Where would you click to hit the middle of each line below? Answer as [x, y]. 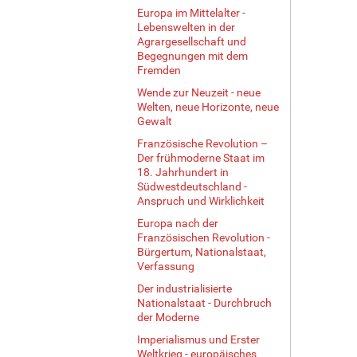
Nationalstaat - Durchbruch [204, 302]
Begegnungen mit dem [192, 55]
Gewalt [155, 121]
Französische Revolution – [202, 143]
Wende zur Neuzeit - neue [199, 92]
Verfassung [166, 266]
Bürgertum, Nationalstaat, [202, 251]
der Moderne [168, 317]
